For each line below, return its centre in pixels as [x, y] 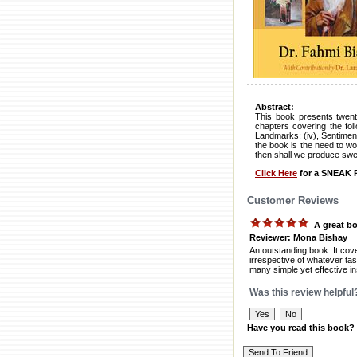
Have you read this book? [301, 327]
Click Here [276, 173]
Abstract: [275, 107]
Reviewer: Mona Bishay [298, 237]
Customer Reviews [293, 200]
